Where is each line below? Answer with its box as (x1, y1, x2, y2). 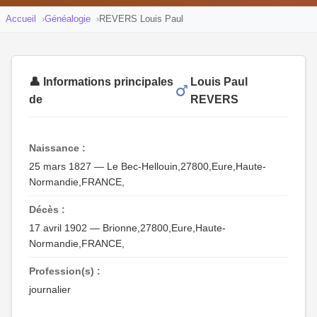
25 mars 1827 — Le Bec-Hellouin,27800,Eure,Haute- (29, 161, 266, 172)
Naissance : (29, 142, 86, 154)
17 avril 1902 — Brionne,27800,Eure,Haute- (29, 222, 226, 234)
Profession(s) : (29, 265, 100, 277)
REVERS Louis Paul (99, 13, 183, 24)
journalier (29, 284, 71, 295)
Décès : (29, 204, 65, 215)
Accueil (6, 13, 36, 24)
